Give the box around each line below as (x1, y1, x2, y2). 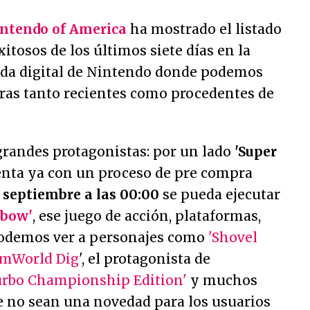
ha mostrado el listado (127, 21, 282, 37)
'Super (235, 143, 277, 160)
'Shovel (208, 229, 257, 246)
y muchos (187, 272, 257, 289)
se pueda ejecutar (159, 186, 280, 203)
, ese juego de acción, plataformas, (33, 208, 261, 224)
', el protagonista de (79, 250, 210, 267)
